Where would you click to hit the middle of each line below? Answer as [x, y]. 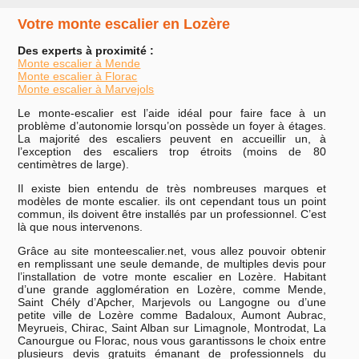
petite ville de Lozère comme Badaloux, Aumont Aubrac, [172, 315]
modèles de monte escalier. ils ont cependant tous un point [172, 201]
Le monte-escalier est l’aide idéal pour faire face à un [172, 113]
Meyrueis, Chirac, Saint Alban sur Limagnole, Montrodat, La [172, 327]
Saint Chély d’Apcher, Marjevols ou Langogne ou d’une [172, 302]
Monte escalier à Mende [79, 63]
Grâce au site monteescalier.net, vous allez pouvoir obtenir [172, 250]
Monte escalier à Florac [78, 76]
